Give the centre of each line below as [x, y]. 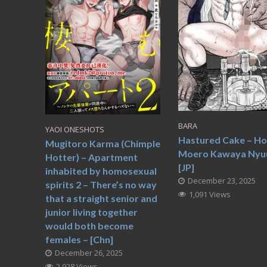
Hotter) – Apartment [91, 157]
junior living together [91, 212]
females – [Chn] [79, 240]
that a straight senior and [101, 198]
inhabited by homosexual [101, 171]
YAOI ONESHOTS [74, 130]
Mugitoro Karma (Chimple [103, 144]
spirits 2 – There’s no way [101, 185]
